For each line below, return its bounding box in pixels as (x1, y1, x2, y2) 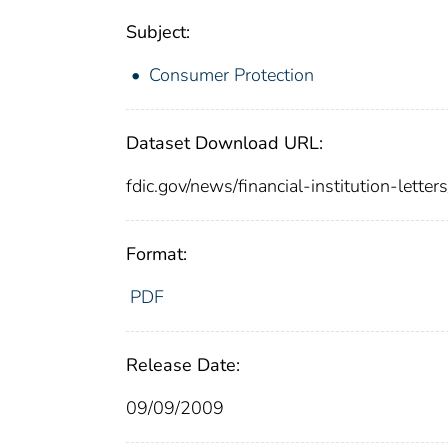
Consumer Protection (149, 62, 314, 87)
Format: (126, 241, 187, 266)
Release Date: (126, 352, 240, 377)
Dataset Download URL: (126, 130, 323, 155)
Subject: (126, 19, 190, 44)
